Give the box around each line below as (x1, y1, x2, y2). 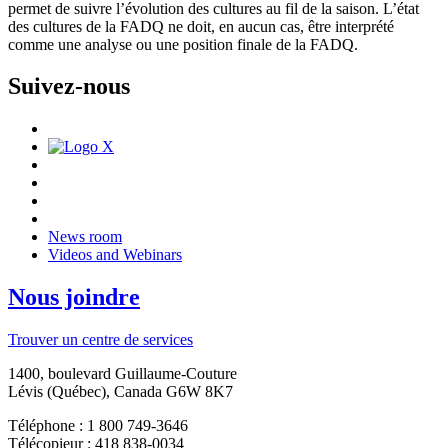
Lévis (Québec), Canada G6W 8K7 (8, 383, 233, 401)
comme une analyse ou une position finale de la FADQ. (8, 35, 358, 53)
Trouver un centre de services (8, 331, 193, 349)
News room (48, 228, 122, 246)
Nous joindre (8, 284, 140, 311)
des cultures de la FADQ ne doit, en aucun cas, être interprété (8, 17, 394, 35)
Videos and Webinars (48, 246, 182, 264)
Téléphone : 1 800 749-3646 (8, 417, 188, 435)
